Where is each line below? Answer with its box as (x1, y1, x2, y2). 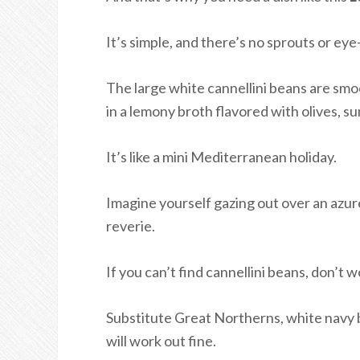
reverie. (106, 217, 155, 235)
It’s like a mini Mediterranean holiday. (106, 148, 337, 166)
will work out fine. (106, 332, 216, 350)
